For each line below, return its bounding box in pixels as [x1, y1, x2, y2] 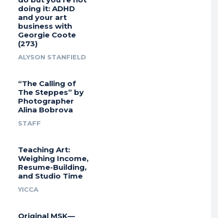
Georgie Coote [18, 30, 76, 40]
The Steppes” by [18, 88, 84, 97]
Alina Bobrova [18, 105, 73, 115]
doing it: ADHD [18, 4, 75, 14]
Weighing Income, [18, 154, 89, 163]
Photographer [18, 96, 74, 106]
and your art [18, 13, 67, 22]
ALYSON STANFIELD [18, 53, 86, 61]
